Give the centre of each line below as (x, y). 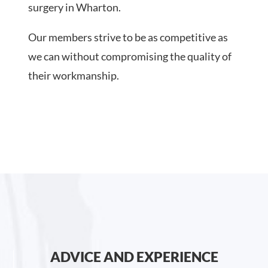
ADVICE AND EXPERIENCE (134, 257)
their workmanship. (74, 76)
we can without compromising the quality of (130, 57)
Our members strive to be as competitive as (128, 37)
